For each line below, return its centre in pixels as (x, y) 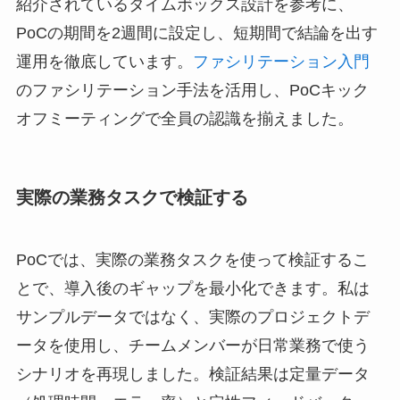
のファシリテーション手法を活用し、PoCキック (192, 91)
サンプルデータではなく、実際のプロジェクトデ (192, 317)
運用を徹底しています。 (104, 62)
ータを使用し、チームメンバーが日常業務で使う (192, 345)
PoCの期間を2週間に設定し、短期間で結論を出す (196, 33)
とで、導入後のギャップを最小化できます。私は (192, 288)
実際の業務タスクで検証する (132, 198)
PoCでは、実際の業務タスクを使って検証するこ (192, 259)
